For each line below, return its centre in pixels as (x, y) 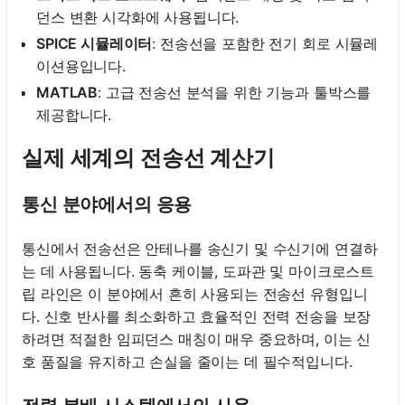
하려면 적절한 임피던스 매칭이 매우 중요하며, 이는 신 (197, 339)
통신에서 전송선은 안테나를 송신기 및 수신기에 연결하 (200, 248)
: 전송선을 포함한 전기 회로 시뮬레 (265, 44)
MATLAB (67, 93)
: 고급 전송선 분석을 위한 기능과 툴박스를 (235, 93)
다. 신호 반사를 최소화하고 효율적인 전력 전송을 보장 (197, 316)
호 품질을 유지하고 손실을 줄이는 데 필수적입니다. (187, 361)
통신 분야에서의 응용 (107, 204)
